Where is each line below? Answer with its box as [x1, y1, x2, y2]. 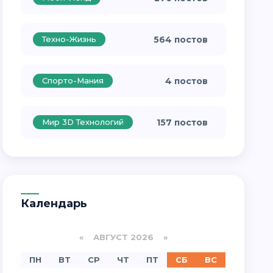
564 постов [153, 34, 208, 45]
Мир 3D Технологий [42, 117, 124, 127]
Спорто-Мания [42, 76, 104, 85]
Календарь [29, 197, 88, 210]
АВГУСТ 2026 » [83, 232, 168, 242]
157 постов [156, 117, 208, 128]
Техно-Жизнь [42, 34, 97, 44]
